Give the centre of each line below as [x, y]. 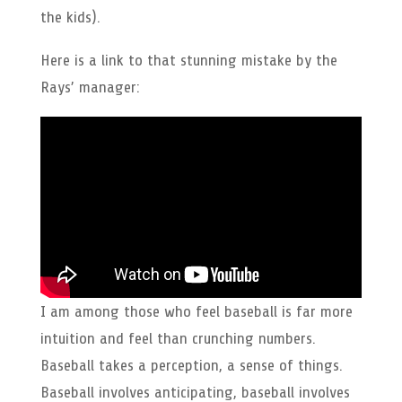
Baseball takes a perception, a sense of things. [191, 365]
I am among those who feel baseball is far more [196, 311]
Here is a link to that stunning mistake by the [188, 60]
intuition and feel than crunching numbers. [178, 338]
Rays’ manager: [90, 87]
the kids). [70, 17]
